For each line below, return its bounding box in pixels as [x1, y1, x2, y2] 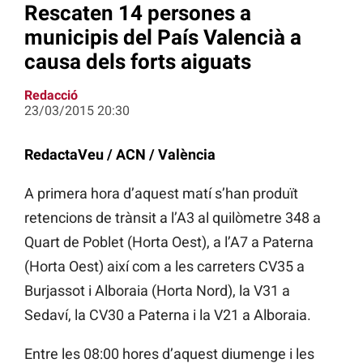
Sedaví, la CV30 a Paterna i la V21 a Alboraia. [24, 306, 311, 324]
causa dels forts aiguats [24, 49, 251, 74]
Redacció [24, 88, 78, 104]
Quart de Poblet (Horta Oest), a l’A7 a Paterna [24, 233, 314, 251]
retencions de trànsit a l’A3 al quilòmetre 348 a [24, 209, 321, 227]
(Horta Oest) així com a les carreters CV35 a [24, 258, 305, 275]
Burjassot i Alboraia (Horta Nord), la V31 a [24, 282, 290, 300]
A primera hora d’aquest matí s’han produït [24, 185, 298, 203]
